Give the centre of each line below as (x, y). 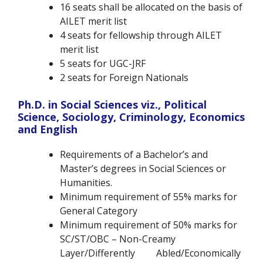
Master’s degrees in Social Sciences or (143, 169)
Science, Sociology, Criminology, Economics (131, 117)
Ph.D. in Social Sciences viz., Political (112, 105)
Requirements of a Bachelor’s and (134, 155)
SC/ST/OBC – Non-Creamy (118, 239)
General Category (100, 211)
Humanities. (86, 183)
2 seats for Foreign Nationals (124, 78)
